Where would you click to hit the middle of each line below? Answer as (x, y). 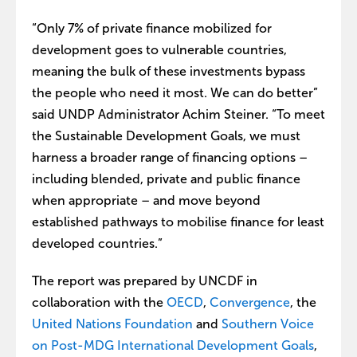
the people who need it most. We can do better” (175, 92)
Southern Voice (268, 324)
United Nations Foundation (112, 324)
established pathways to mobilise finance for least (178, 222)
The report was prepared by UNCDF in (145, 280)
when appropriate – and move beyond (146, 200)
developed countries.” (97, 243)
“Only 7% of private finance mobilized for (152, 28)
